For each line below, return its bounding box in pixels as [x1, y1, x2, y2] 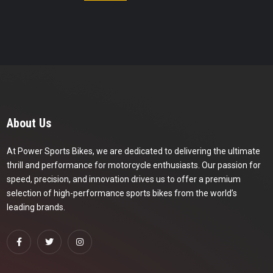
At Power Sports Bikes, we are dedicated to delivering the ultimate [7, 146, 260, 157]
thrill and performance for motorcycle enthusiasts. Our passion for [7, 160, 261, 171]
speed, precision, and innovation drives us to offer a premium [7, 174, 241, 185]
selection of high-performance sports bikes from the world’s [7, 188, 237, 199]
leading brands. [7, 202, 65, 213]
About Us [7, 116, 51, 131]
